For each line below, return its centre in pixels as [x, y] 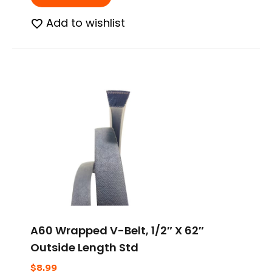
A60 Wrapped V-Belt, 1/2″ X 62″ [117, 231]
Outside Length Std [84, 248]
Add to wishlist [86, 23]
